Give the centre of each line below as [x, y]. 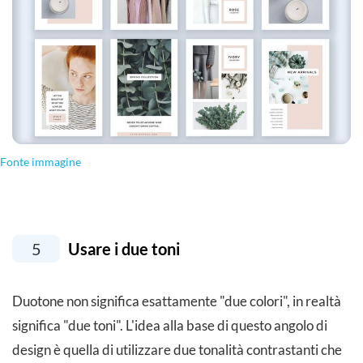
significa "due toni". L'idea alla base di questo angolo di [170, 325]
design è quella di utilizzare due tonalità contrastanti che [177, 349]
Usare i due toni [122, 248]
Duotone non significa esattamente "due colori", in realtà [177, 301]
